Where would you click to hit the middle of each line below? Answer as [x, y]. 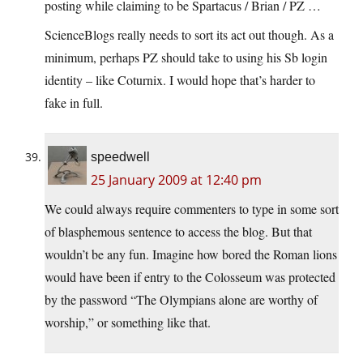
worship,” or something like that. [128, 322]
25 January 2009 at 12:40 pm [176, 180]
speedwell [120, 157]
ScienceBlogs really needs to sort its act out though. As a [189, 35]
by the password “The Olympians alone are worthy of [181, 300]
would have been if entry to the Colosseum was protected [190, 277]
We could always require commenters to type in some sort [192, 209]
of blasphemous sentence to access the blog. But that [178, 232]
